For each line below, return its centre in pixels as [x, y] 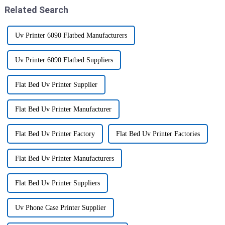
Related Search [36, 10]
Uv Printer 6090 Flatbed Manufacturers [71, 36]
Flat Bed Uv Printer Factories [158, 134]
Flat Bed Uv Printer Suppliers [57, 183]
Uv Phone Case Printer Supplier [60, 208]
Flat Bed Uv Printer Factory [55, 134]
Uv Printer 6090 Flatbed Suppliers [64, 60]
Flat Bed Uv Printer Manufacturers [64, 159]
